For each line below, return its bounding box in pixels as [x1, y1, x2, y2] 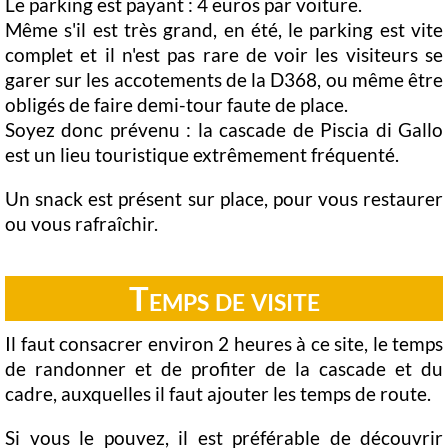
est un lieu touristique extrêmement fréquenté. [5, 142, 399, 166]
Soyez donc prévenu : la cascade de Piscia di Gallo [5, 117, 443, 141]
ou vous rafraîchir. [5, 212, 158, 236]
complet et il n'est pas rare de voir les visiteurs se [5, 42, 443, 66]
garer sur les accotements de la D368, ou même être [5, 67, 443, 91]
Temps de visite [128, 279, 320, 319]
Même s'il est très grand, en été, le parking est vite [5, 17, 443, 41]
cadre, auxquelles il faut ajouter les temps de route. [5, 382, 431, 406]
